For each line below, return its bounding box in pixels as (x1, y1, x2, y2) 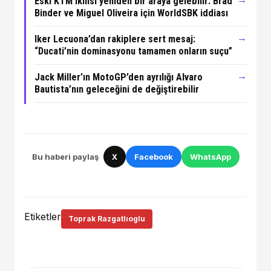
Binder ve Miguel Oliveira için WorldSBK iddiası (34, 7, 228, 19)
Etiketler (24, 211, 61, 223)
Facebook (134, 151, 173, 162)
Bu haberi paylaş (31, 151, 99, 162)
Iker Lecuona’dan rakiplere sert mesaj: (34, 33, 195, 45)
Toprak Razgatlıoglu (68, 214, 145, 224)
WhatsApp (189, 151, 231, 162)
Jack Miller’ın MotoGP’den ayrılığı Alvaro (34, 71, 203, 83)
